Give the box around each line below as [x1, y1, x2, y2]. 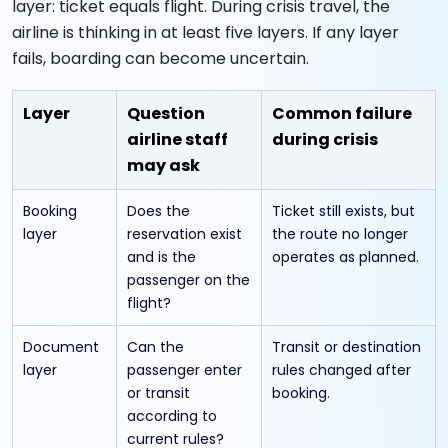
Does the [127, 200, 190, 221]
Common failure [272, 101, 412, 125]
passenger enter [127, 359, 242, 380]
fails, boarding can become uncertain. [12, 46, 309, 70]
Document [23, 336, 99, 357]
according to [127, 405, 217, 426]
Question [127, 101, 205, 125]
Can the [127, 336, 184, 357]
